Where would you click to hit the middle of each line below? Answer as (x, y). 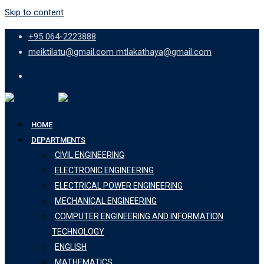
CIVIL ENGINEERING (90, 155)
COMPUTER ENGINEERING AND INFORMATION (139, 216)
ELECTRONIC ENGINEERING (104, 170)
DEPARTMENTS (58, 140)
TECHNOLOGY (78, 232)
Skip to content (34, 12)
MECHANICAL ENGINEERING (106, 201)
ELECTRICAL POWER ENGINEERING (119, 186)
